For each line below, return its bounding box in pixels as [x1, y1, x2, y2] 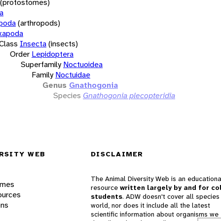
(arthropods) [18, 17, 60, 28]
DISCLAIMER [91, 149, 144, 159]
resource [91, 183, 120, 192]
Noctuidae [55, 69, 90, 80]
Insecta [20, 38, 46, 49]
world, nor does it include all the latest [91, 201, 210, 210]
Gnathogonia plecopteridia [83, 90, 175, 101]
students [91, 192, 122, 201]
